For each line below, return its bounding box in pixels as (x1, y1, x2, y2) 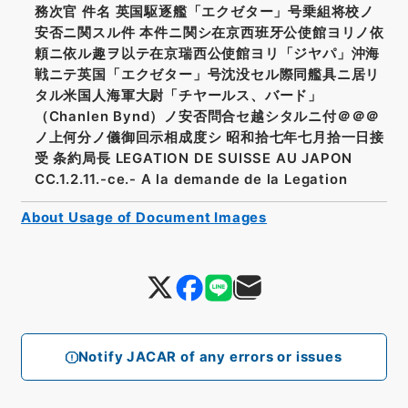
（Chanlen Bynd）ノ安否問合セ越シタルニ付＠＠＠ (34, 108, 381, 126)
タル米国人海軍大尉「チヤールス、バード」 (34, 87, 322, 105)
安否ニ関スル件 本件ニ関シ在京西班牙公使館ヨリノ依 (34, 25, 384, 42)
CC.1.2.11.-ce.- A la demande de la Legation (34, 171, 348, 189)
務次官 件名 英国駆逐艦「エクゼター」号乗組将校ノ (34, 4, 374, 21)
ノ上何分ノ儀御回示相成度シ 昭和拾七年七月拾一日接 (34, 129, 384, 147)
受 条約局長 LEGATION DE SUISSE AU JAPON (34, 150, 353, 168)
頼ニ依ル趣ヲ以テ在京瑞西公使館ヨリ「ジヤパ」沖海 (34, 46, 381, 63)
